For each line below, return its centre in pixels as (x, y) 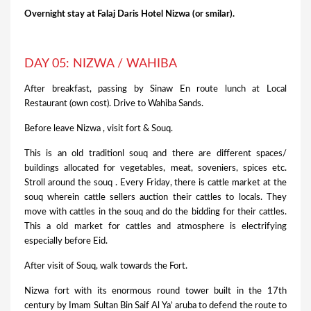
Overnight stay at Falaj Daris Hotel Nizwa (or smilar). (129, 15)
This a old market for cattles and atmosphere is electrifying (155, 227)
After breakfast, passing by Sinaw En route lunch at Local (155, 90)
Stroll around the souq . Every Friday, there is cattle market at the (155, 183)
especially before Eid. (66, 242)
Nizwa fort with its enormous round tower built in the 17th (155, 292)
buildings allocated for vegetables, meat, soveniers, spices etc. (155, 169)
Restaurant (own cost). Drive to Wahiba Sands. (114, 104)
